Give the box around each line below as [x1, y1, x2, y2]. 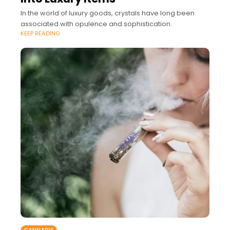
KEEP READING [21, 29, 60, 37]
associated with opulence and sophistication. [21, 18, 172, 29]
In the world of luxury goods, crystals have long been [21, 8, 195, 18]
